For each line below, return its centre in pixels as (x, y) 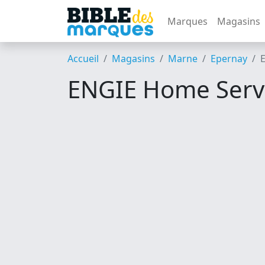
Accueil (83, 59)
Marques (188, 21)
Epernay (229, 59)
